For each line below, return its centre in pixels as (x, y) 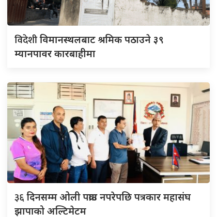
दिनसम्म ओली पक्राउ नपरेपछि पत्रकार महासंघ (109, 197)
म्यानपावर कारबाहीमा (55, 54)
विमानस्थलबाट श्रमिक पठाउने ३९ (102, 40)
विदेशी (27, 40)
